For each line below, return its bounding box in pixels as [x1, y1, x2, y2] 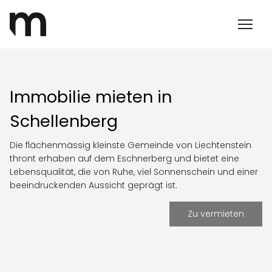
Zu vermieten [188, 208, 244, 220]
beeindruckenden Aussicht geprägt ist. [10, 179, 177, 191]
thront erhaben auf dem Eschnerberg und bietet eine [10, 152, 239, 165]
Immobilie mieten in [10, 86, 172, 108]
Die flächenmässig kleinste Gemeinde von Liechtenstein [10, 139, 251, 151]
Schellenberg [10, 110, 118, 132]
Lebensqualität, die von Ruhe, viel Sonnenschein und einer [10, 166, 258, 178]
